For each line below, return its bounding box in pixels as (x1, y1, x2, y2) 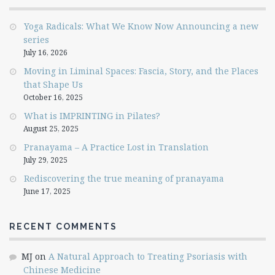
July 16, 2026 (23, 47, 68, 58)
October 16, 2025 (23, 91, 83, 103)
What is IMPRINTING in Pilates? (24, 109, 160, 122)
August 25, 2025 (23, 123, 79, 134)
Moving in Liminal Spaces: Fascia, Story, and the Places (24, 64, 258, 77)
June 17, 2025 (23, 185, 71, 196)
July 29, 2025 (23, 154, 68, 165)
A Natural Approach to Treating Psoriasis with (48, 250, 247, 262)
